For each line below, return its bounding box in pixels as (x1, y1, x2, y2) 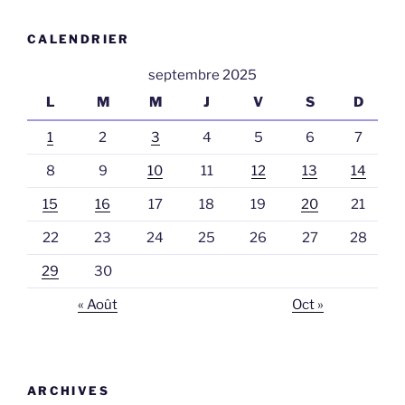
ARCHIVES (27, 382, 109, 398)
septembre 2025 (148, 67, 257, 84)
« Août (77, 297, 118, 314)
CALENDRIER (27, 31, 130, 46)
